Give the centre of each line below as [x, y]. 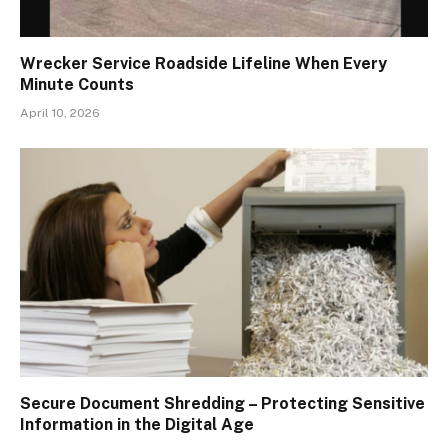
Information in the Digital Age [137, 425]
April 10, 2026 [60, 112]
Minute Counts [77, 84]
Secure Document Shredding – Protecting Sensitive [222, 404]
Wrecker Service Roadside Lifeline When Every [203, 63]
